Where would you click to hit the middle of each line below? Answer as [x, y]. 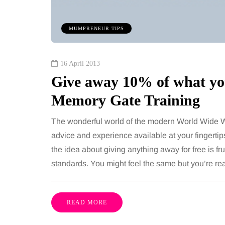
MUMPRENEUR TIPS [96, 28]
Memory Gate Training [126, 100]
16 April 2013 [80, 63]
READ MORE [87, 202]
